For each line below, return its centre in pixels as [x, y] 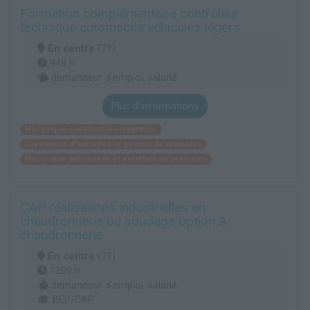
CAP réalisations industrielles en [113, 207]
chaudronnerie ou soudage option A [124, 221]
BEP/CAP [72, 300]
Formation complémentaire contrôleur [130, 14]
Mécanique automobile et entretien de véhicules [116, 158]
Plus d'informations [155, 107]
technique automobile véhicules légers [130, 28]
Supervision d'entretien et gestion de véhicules [113, 144]
